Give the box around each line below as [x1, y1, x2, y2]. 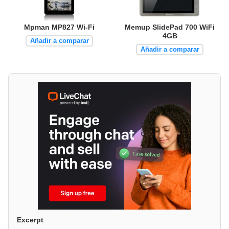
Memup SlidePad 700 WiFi [125, 23, 215, 32]
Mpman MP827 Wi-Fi [24, 23, 95, 32]
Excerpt [17, 216, 43, 224]
